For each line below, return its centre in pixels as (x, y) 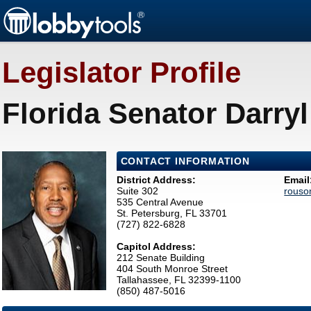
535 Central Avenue (160, 202)
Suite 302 (137, 191)
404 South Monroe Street (172, 269)
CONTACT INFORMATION (185, 161)
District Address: (156, 180)
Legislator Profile (121, 73)
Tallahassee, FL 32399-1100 (178, 280)
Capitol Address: (156, 247)
